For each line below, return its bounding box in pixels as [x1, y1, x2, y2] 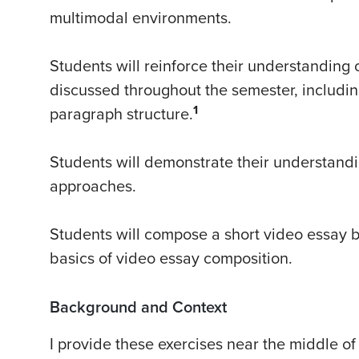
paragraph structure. [50, 105, 193, 125]
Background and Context [50, 298, 227, 318]
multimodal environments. [50, 9, 232, 29]
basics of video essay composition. [50, 249, 292, 269]
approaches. [50, 177, 136, 197]
